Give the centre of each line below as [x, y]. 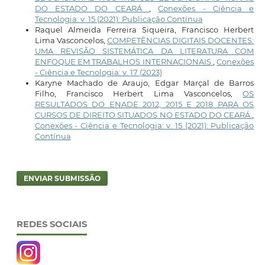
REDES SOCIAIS [51, 224]
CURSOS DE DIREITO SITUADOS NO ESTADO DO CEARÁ [143, 114]
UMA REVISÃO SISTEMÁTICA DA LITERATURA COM [144, 51]
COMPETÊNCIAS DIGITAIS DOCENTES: [181, 40]
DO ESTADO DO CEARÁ [92, 8]
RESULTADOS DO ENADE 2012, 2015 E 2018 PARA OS [144, 104]
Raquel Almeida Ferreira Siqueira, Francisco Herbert [144, 29]
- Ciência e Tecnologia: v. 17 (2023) [98, 72]
